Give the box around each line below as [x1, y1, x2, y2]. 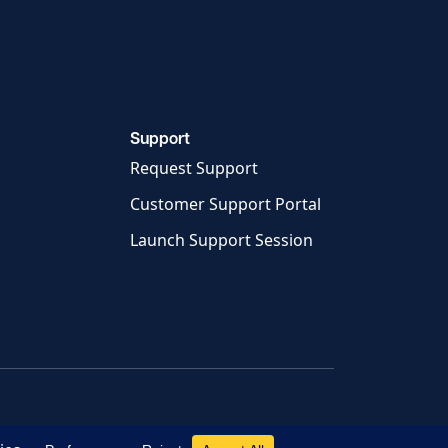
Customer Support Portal [130, 193, 321, 216]
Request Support [130, 157, 258, 180]
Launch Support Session [130, 229, 313, 252]
